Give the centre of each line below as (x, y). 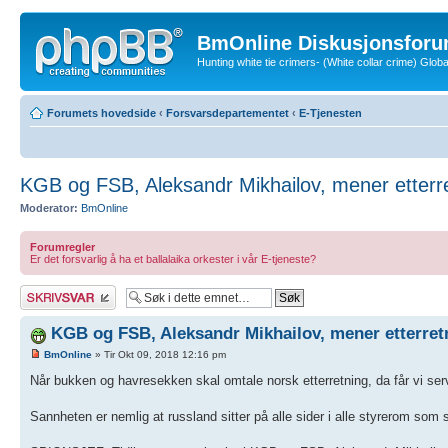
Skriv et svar (51, 291)
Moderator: (49, 207)
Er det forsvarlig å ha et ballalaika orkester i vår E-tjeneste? (173, 259)
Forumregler (62, 247)
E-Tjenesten (330, 112)
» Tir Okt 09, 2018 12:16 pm (159, 355)
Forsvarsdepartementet (227, 112)
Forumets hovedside (101, 112)
